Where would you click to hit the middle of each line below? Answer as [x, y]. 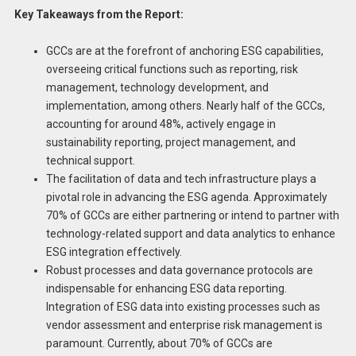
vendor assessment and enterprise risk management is [184, 325]
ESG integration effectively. [114, 252]
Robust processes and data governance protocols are [179, 271]
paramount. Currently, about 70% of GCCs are [159, 344]
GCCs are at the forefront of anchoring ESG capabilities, [184, 51]
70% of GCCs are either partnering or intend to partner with [192, 216]
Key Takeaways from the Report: [99, 14]
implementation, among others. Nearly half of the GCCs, [185, 106]
